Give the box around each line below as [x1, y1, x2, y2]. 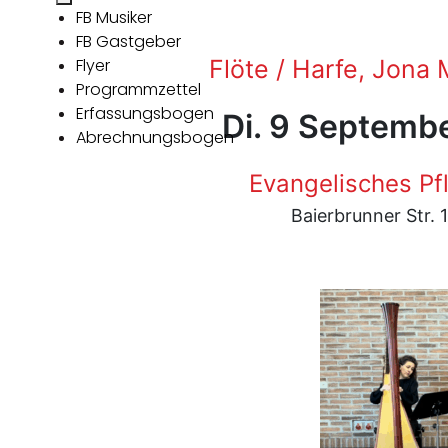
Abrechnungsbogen [76, 126, 234, 149]
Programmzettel [76, 78, 201, 101]
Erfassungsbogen [76, 102, 214, 125]
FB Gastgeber [76, 30, 181, 53]
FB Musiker [76, 6, 152, 29]
